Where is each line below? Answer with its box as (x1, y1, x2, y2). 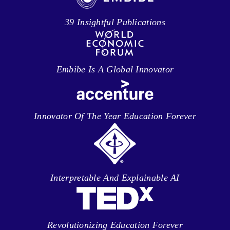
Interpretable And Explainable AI (50, 172, 180, 183)
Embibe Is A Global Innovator (56, 64, 174, 74)
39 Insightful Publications (65, 16, 165, 27)
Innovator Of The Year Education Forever (34, 111, 196, 122)
